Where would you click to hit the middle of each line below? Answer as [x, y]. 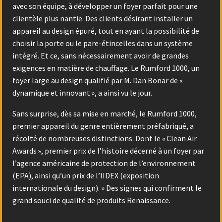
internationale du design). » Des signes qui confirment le [107, 188]
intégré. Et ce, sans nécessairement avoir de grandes [101, 55]
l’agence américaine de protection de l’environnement [104, 163]
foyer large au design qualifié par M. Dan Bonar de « [98, 80]
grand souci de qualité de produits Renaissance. [91, 200]
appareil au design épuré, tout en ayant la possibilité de [106, 30]
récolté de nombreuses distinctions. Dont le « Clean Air [105, 139]
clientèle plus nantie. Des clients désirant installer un [103, 18]
